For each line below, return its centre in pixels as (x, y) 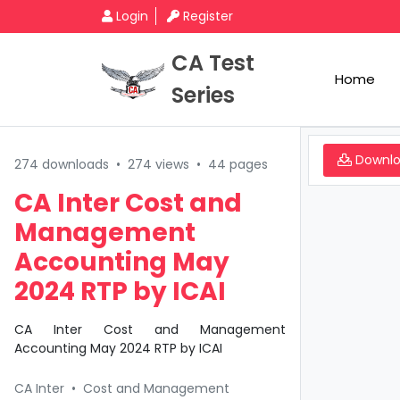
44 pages (238, 164)
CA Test (213, 63)
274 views (158, 164)
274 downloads (62, 164)
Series (203, 95)
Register (208, 16)
